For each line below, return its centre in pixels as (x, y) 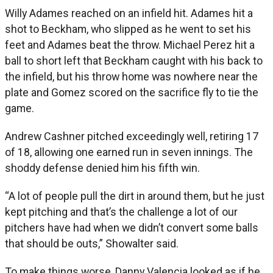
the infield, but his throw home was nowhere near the (131, 76)
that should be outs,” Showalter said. (92, 243)
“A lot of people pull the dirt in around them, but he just (135, 196)
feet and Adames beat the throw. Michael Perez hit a (130, 44)
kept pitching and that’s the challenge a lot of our (121, 211)
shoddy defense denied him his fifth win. (102, 168)
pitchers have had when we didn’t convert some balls (132, 227)
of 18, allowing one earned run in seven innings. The (129, 152)
